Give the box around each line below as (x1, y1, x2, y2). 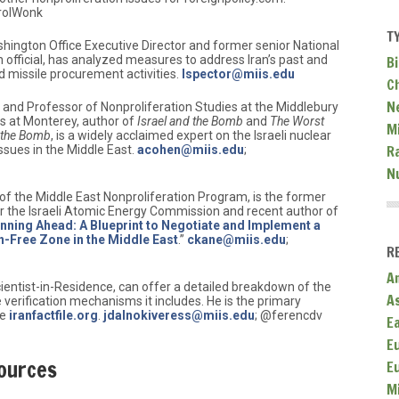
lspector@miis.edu (182, 67, 295, 82)
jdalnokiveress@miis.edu (103, 308, 255, 323)
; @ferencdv (255, 308, 322, 323)
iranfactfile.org (9, 308, 98, 323)
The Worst (270, 114, 324, 129)
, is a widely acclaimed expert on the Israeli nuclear (51, 128, 331, 143)
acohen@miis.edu (137, 142, 244, 158)
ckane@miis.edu (187, 232, 286, 248)
